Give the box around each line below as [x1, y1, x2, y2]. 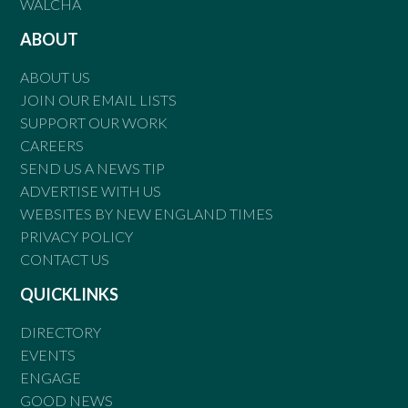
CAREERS [20, 136, 85, 154]
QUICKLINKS [20, 283, 119, 304]
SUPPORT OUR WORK [20, 113, 168, 131]
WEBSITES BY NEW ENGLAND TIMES [20, 204, 274, 222]
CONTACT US [20, 250, 110, 268]
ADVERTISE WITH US [20, 181, 162, 199]
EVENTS [20, 345, 76, 363]
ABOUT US [20, 67, 91, 86]
